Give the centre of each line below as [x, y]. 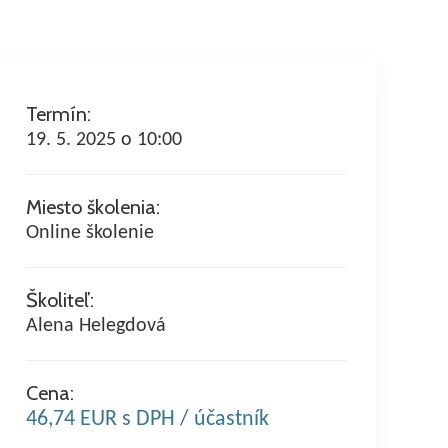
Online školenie [90, 232]
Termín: [58, 113]
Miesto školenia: [93, 206]
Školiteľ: [60, 299]
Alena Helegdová [96, 325]
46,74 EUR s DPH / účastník [147, 419]
